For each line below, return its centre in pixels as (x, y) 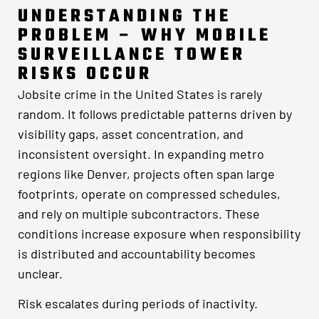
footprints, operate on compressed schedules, (149, 194)
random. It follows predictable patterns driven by (155, 114)
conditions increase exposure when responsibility (159, 234)
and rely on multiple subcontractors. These (139, 214)
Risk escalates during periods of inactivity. (138, 304)
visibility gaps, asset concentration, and (131, 134)
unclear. (40, 274)
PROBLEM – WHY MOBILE (145, 36)
